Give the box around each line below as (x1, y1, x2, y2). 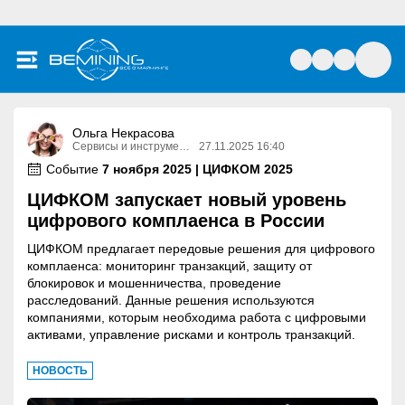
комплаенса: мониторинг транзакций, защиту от (27, 259, 312, 273)
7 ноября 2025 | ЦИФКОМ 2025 (102, 162, 293, 176)
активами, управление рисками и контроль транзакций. (27, 327, 355, 342)
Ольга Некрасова (72, 126, 174, 140)
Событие (46, 162, 102, 176)
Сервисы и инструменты (179, 140, 190, 153)
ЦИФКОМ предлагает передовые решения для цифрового (27, 241, 375, 256)
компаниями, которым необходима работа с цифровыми (27, 310, 366, 325)
